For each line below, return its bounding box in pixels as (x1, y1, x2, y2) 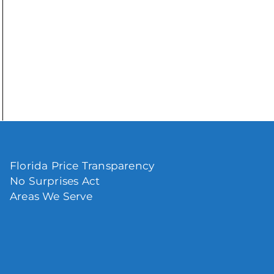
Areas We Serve (10, 189, 92, 202)
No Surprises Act (10, 174, 100, 187)
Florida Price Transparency (10, 158, 155, 172)
